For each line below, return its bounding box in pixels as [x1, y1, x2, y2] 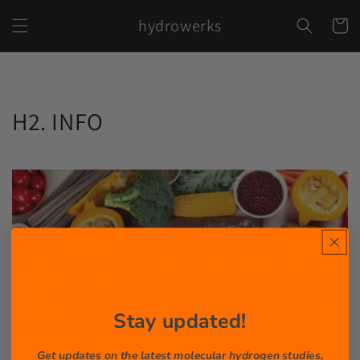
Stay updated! [113, 307, 247, 335]
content [23, 17, 67, 33]
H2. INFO [12, 105, 104, 137]
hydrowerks [138, 15, 222, 36]
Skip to [23, 2, 63, 18]
